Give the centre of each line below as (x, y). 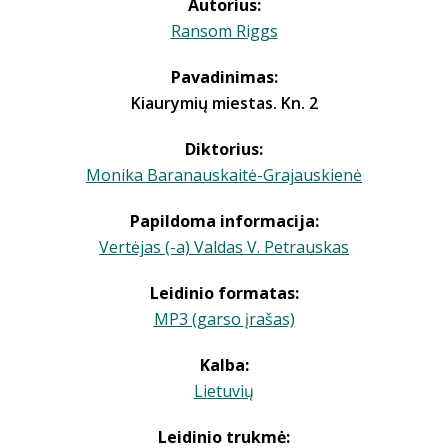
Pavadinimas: (224, 77)
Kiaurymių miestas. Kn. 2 (224, 103)
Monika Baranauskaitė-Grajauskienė (224, 175)
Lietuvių (224, 391)
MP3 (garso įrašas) (224, 319)
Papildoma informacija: (224, 221)
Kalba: (224, 365)
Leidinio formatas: (224, 293)
